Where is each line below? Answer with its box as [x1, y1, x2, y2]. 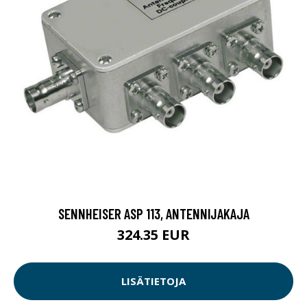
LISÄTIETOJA [121, 274, 186, 288]
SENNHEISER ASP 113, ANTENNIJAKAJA [58, 204, 249, 222]
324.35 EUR [117, 225, 190, 244]
